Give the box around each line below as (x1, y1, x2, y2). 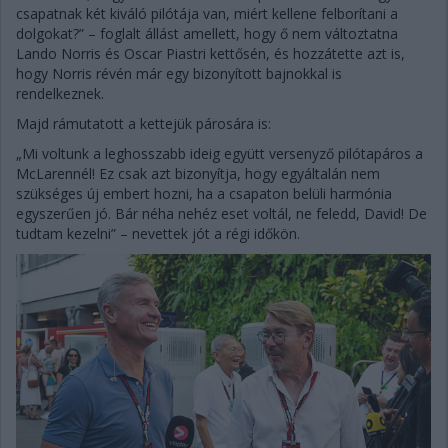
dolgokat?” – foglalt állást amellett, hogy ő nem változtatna (16, 23, 398, 43)
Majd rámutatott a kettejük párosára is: (16, 113, 271, 133)
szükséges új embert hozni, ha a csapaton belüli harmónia (16, 183, 392, 203)
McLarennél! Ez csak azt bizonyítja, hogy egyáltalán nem (16, 163, 380, 183)
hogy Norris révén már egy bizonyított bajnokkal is (16, 63, 342, 83)
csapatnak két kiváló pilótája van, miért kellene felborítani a (16, 3, 398, 23)
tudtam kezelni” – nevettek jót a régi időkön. (16, 223, 300, 243)
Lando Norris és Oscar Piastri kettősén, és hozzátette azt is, (16, 43, 405, 63)
